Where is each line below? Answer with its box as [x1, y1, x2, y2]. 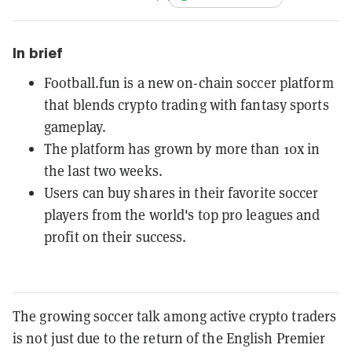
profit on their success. [44, 227, 187, 246]
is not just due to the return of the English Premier [13, 328, 326, 347]
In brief [13, 44, 63, 61]
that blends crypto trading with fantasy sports [44, 95, 329, 114]
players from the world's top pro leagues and [44, 205, 321, 224]
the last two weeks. [44, 161, 163, 180]
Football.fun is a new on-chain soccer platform [44, 73, 334, 92]
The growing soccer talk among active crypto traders [13, 306, 337, 325]
